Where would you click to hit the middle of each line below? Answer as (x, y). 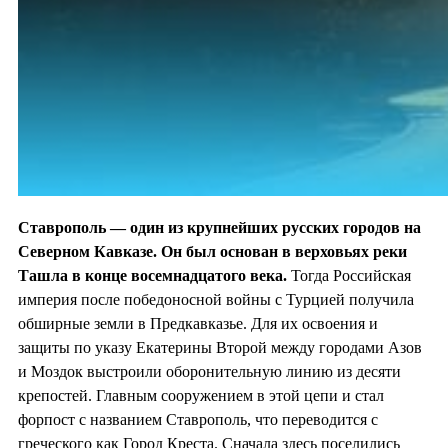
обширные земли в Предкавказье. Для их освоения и (198, 324)
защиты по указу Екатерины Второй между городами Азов (220, 348)
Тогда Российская (349, 276)
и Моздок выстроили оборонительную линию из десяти (209, 372)
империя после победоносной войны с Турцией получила (216, 300)
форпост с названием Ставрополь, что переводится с (198, 420)
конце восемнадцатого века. (186, 276)
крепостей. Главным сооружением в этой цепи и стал (201, 396)
